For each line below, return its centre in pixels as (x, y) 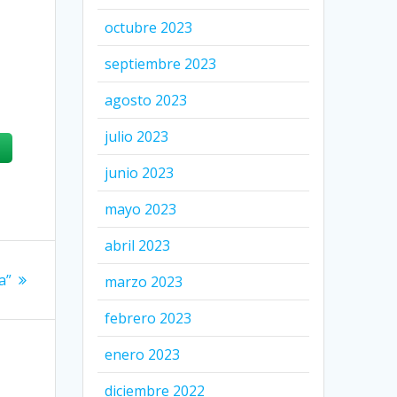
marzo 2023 (144, 281)
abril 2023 (138, 245)
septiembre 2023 (161, 63)
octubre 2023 (149, 27)
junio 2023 (140, 172)
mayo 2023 (141, 209)
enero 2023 (143, 354)
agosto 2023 (146, 100)
